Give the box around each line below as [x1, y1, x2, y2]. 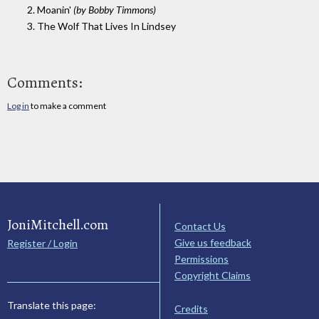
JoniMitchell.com [7, 215, 108, 235]
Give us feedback [174, 236, 251, 249]
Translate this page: [7, 299, 96, 312]
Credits [174, 302, 208, 315]
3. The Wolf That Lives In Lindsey [27, 20, 176, 33]
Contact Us [174, 220, 226, 233]
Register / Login [7, 237, 78, 250]
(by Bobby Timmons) [73, 4, 156, 16]
